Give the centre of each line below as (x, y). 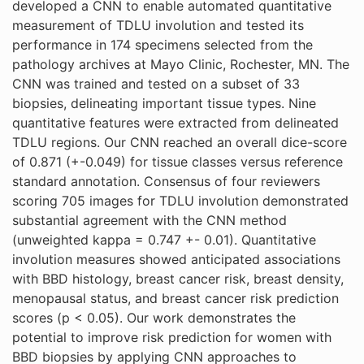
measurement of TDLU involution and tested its (158, 25)
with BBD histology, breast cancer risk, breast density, (178, 279)
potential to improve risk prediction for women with (172, 337)
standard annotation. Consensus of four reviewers (166, 181)
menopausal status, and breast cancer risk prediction (175, 298)
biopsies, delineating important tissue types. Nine (164, 103)
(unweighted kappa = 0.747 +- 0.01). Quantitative (164, 240)
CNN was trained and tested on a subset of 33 (156, 84)
